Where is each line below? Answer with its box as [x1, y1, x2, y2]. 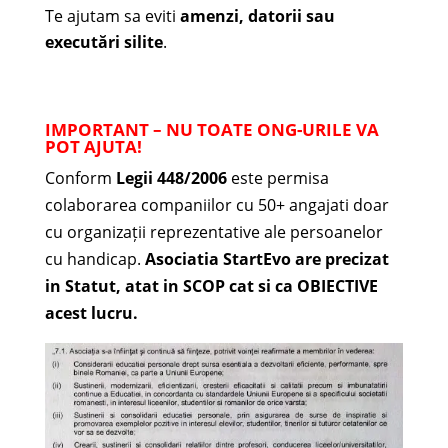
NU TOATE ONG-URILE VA [165, 118, 379, 142]
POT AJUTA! [44, 135, 142, 159]
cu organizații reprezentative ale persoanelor [44, 221, 383, 244]
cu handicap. [44, 248, 145, 271]
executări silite [44, 31, 163, 54]
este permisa [230, 167, 329, 190]
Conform [44, 167, 116, 190]
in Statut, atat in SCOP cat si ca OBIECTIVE [44, 275, 378, 298]
